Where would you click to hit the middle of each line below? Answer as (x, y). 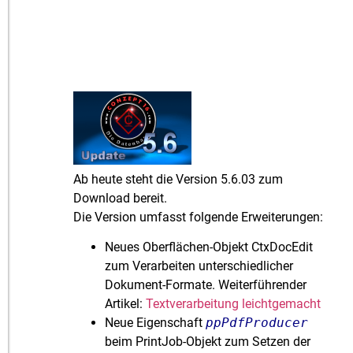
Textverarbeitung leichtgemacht (234, 304)
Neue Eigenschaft (156, 323)
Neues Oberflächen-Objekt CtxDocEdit (209, 247)
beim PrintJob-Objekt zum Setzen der (208, 342)
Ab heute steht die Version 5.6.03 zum (178, 179)
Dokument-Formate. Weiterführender (206, 285)
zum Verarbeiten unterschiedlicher (199, 266)
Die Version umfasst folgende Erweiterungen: (199, 217)
